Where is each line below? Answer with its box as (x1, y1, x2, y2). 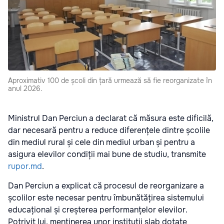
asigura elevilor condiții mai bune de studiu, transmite (8, 149, 206, 159)
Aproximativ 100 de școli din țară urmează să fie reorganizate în (8, 76, 212, 85)
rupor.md (8, 161, 42, 171)
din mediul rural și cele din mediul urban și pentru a (8, 137, 195, 147)
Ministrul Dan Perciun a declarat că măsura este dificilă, (8, 113, 213, 123)
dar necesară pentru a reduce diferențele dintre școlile (8, 125, 210, 135)
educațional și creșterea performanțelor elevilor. (8, 204, 187, 215)
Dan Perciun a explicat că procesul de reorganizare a (8, 180, 204, 191)
